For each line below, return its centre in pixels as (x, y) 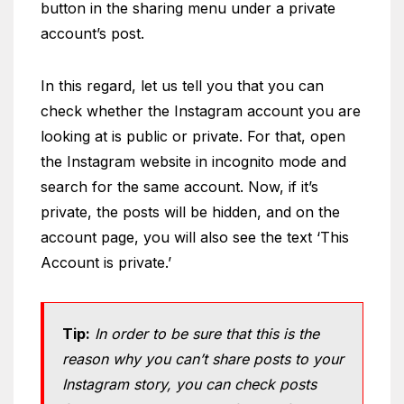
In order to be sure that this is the (205, 334)
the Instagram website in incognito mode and (193, 161)
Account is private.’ (106, 262)
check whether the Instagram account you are (201, 111)
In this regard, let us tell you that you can (182, 86)
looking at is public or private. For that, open (193, 136)
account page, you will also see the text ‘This (195, 237)
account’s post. (95, 33)
